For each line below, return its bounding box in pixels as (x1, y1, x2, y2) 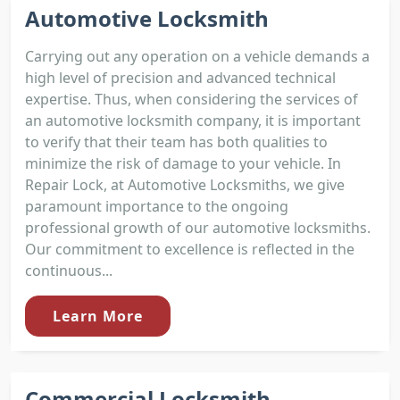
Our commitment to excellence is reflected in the (25, 239, 354, 260)
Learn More (53, 306, 143, 327)
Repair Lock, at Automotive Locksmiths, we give (25, 175, 345, 196)
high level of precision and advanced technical (25, 68, 336, 88)
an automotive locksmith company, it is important (25, 111, 361, 131)
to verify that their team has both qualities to (25, 132, 328, 153)
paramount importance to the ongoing (25, 196, 288, 217)
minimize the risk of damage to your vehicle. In (25, 154, 341, 174)
